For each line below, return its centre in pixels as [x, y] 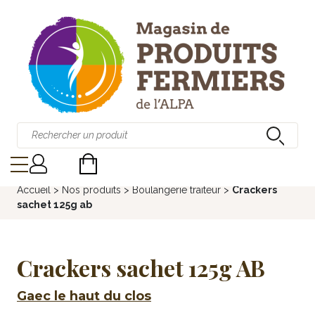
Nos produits [91, 190]
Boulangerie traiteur [176, 190]
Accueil [34, 190]
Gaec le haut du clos [84, 296]
